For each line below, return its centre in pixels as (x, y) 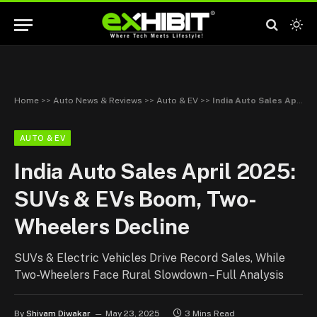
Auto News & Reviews (98, 100)
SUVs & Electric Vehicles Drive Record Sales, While (150, 258)
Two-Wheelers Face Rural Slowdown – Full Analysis (149, 275)
